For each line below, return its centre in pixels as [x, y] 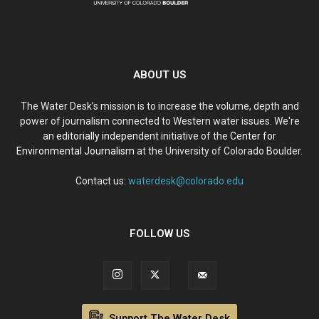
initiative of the [194, 136]
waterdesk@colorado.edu [186, 181]
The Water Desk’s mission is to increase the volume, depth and [159, 106]
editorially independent [108, 136]
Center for [253, 136]
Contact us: [102, 181]
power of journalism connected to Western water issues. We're [159, 121]
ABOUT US [159, 74]
